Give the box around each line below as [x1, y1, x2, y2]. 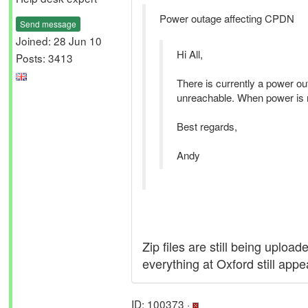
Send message [20, 17, 76, 30]
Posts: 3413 [16, 49, 73, 65]
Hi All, [177, 47, 203, 61]
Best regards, [177, 119, 237, 133]
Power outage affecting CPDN [159, 11, 294, 25]
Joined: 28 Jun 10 [16, 32, 102, 48]
